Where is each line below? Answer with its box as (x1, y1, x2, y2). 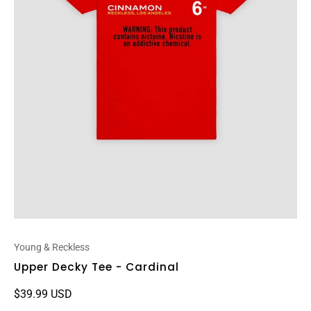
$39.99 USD (14, 287, 72, 301)
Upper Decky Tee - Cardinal (14, 260, 179, 274)
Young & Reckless (14, 242, 90, 253)
